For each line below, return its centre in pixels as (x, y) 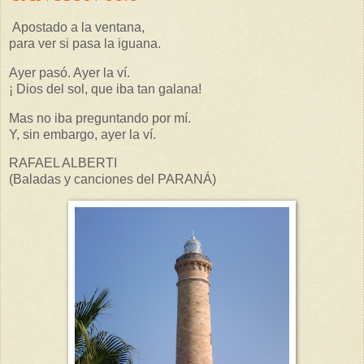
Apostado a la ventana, (77, 27)
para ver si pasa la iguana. (85, 43)
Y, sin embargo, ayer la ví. (82, 134)
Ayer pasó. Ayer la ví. (69, 72)
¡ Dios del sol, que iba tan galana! (105, 89)
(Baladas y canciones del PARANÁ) (113, 180)
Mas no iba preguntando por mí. (100, 118)
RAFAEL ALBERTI (63, 163)
